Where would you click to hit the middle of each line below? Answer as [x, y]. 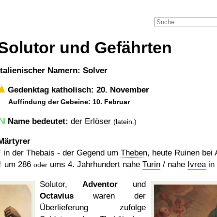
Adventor [100, 184]
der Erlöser [91, 121]
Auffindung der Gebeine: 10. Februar [69, 102]
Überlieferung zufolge [93, 208]
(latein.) [125, 122]
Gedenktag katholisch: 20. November [77, 90]
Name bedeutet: [38, 121]
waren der [110, 196]
